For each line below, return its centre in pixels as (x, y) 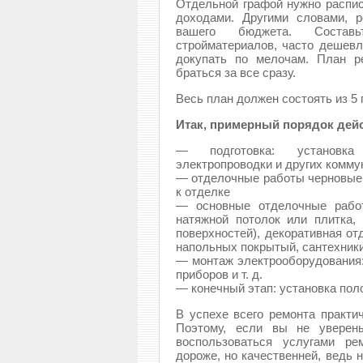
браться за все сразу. (236, 73)
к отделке (203, 192)
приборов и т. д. (219, 274)
